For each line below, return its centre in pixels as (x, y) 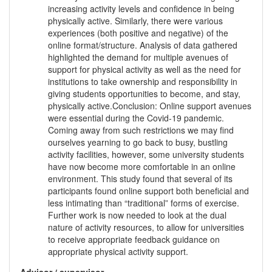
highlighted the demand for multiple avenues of (138, 57)
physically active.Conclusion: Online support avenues (150, 106)
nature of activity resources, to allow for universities (146, 227)
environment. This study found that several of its (140, 179)
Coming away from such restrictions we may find (141, 130)
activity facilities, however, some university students (146, 155)
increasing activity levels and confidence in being (141, 9)
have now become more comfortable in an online (142, 167)
